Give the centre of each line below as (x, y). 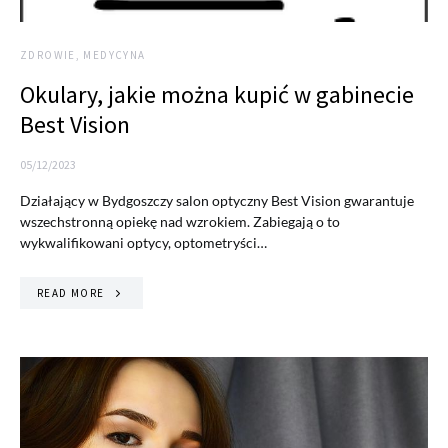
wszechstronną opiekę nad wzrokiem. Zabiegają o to (180, 222)
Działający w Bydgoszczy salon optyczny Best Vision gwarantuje (217, 201)
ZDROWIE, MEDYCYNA (83, 55)
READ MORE (71, 293)
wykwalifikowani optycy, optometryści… (143, 243)
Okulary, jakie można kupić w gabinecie (217, 95)
